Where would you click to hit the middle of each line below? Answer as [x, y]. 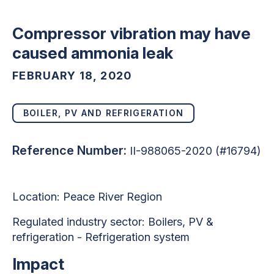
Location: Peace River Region [87, 196]
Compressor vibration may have [131, 33]
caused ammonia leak [93, 53]
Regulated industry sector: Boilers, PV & [113, 221]
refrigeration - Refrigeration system [101, 237]
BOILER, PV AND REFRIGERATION [103, 113]
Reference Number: [69, 150]
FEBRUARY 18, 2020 [72, 75]
